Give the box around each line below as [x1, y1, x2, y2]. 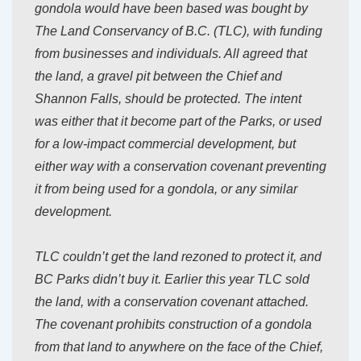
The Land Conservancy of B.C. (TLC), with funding [35, 24, 322, 39]
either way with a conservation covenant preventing [35, 160, 326, 174]
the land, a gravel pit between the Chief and [35, 69, 282, 84]
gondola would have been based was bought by [35, 2, 308, 16]
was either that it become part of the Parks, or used [35, 114, 322, 129]
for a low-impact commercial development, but [35, 137, 296, 151]
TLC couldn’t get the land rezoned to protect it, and [35, 250, 322, 264]
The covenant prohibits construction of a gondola [35, 317, 312, 332]
